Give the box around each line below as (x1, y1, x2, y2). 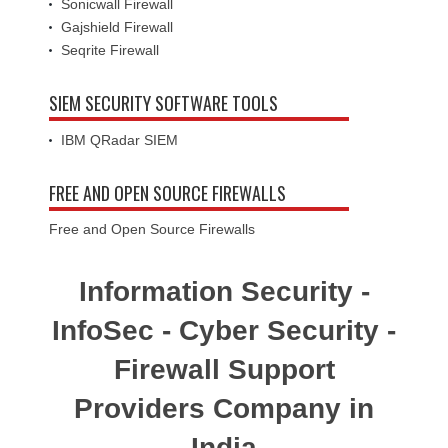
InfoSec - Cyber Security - (52, 314, 396, 346)
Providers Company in (74, 392, 374, 424)
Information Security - (78, 275, 370, 307)
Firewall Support (113, 353, 335, 385)
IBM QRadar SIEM (61, 131, 178, 148)
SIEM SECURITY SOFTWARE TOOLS (49, 89, 278, 116)
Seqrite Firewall (61, 41, 159, 58)
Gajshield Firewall (61, 18, 173, 35)
